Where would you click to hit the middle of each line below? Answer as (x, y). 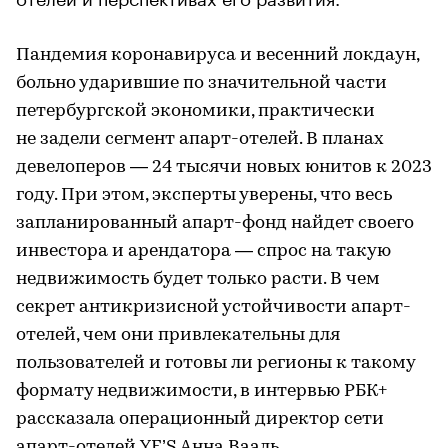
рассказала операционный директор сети (200, 419)
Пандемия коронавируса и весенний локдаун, (217, 55)
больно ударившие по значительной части (201, 83)
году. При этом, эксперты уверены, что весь (204, 195)
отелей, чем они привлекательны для (178, 335)
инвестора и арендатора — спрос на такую (203, 251)
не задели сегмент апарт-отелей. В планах (200, 139)
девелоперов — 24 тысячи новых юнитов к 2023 (224, 167)
